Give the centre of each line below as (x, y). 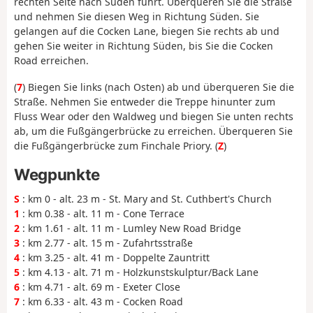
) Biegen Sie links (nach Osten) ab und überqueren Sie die (158, 87)
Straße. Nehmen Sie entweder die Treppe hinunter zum (145, 102)
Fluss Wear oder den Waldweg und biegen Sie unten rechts (154, 117)
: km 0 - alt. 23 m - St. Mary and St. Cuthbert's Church (146, 198)
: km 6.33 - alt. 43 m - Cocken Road (101, 301)
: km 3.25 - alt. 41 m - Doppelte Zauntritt (115, 257)
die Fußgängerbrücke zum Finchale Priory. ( (116, 146)
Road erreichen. (51, 60)
